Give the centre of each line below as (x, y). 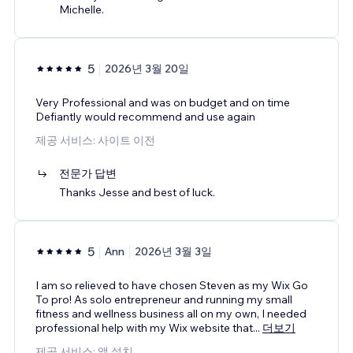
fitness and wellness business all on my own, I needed (171, 313)
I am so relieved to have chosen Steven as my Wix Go (172, 285)
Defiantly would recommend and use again (145, 116)
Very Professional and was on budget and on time (163, 102)
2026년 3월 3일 (173, 251)
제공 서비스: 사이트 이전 (95, 140)
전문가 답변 (88, 173)
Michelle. (82, 9)
